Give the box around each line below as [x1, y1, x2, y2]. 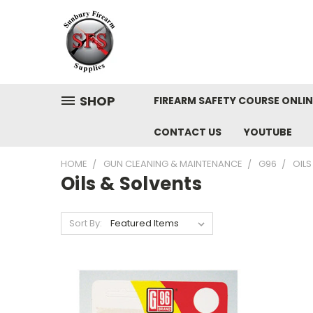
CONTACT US [154, 125, 221, 139]
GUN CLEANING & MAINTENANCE [103, 157, 242, 170]
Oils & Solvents [61, 171, 202, 196]
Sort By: [68, 217, 102, 230]
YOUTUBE [244, 125, 292, 139]
